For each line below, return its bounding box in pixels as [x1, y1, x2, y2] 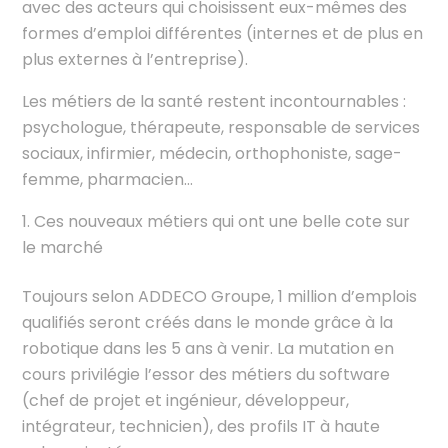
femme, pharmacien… [22, 167, 194, 191]
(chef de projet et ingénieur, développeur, [22, 388, 350, 412]
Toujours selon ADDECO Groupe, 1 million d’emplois [22, 284, 418, 308]
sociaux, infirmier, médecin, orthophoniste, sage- [22, 141, 403, 165]
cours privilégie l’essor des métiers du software [22, 362, 391, 386]
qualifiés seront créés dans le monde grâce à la [22, 310, 394, 334]
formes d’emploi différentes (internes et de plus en [22, 21, 424, 45]
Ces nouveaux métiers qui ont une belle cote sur [34, 209, 411, 233]
